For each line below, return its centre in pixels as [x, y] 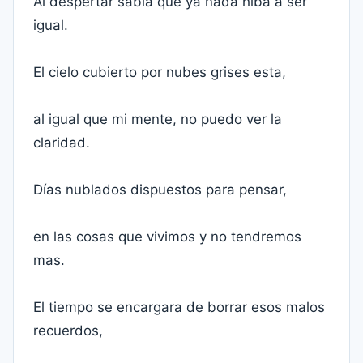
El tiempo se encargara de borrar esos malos [179, 307]
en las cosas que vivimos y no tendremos [167, 237]
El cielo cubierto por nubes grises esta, [160, 72]
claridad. [62, 143]
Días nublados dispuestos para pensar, [160, 190]
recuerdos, [68, 331]
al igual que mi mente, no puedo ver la [158, 119]
